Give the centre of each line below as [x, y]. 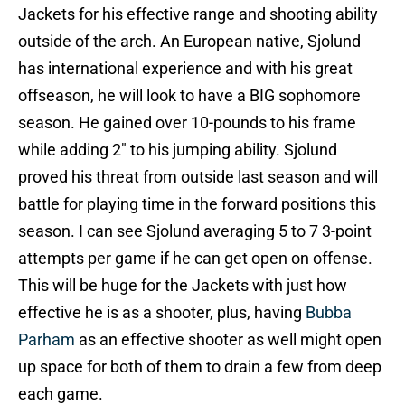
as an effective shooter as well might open [228, 340]
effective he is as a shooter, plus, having [162, 313]
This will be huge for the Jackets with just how [183, 286]
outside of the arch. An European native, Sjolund [189, 42]
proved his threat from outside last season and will [198, 177]
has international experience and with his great [185, 69]
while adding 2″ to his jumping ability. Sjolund [178, 150]
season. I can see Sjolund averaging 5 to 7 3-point [195, 231]
